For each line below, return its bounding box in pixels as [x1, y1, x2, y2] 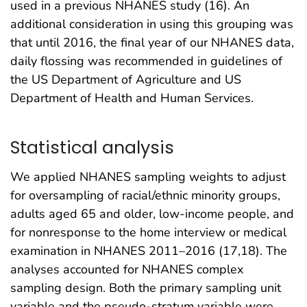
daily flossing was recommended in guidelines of [10, 52, 282, 69]
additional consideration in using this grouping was [10, 15, 293, 32]
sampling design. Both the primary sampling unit [10, 279, 281, 296]
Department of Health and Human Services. [10, 89, 254, 106]
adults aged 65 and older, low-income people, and [10, 205, 294, 222]
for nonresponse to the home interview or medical [10, 223, 286, 241]
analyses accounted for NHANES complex [10, 260, 243, 278]
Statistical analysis [10, 135, 174, 160]
